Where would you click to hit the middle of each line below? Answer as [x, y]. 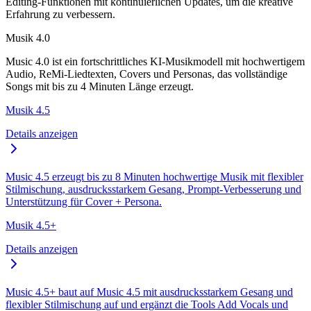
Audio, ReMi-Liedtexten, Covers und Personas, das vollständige [146, 74]
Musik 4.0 [28, 38]
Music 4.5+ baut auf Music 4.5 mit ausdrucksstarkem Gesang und [149, 292]
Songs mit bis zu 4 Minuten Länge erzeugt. [100, 87]
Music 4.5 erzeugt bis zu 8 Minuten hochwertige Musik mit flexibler [154, 177]
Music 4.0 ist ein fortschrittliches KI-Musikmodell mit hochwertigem [155, 62]
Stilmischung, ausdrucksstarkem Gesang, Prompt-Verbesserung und [153, 190]
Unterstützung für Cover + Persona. [84, 202]
